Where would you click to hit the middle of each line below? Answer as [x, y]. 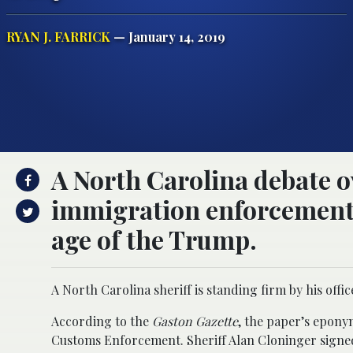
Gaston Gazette [195, 321]
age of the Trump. [154, 239]
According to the [102, 321]
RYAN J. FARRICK [58, 36]
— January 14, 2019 [168, 36]
